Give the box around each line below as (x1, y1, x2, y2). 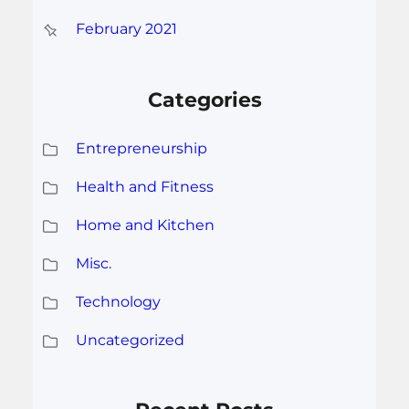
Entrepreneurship (75, 139, 207, 157)
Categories (147, 87, 262, 112)
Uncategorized (75, 330, 184, 349)
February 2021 (75, 20, 177, 38)
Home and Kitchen (75, 215, 215, 234)
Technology (75, 292, 161, 310)
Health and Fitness (75, 177, 214, 195)
